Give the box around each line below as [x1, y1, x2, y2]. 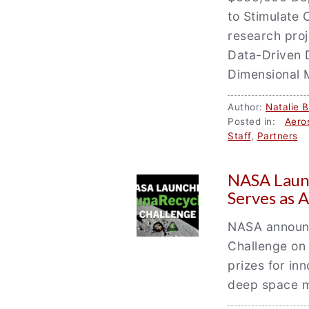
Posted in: [228, 116, 285, 127]
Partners [257, 130, 298, 141]
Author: [228, 101, 266, 112]
